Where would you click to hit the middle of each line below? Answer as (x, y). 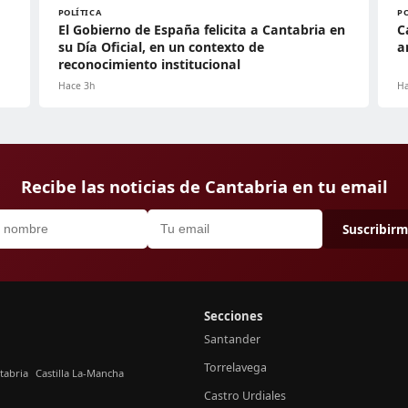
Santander (232, 339)
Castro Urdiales (245, 395)
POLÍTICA (80, 12)
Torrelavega (235, 367)
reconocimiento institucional (149, 64)
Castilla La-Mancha (80, 373)
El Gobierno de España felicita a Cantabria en (201, 29)
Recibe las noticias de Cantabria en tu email (204, 186)
